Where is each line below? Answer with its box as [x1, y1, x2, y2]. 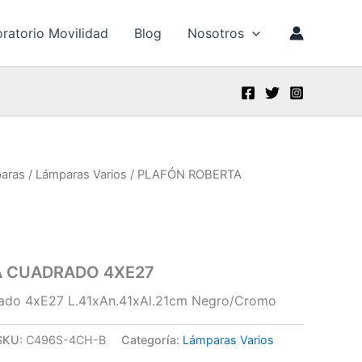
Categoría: [121, 332, 183, 347]
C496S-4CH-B [26, 332, 106, 347]
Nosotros [187, 25, 245, 41]
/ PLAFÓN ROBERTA [127, 167, 242, 182]
